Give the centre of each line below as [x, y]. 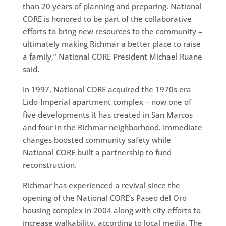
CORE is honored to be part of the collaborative [107, 18]
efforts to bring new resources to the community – [112, 31]
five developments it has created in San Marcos [107, 114]
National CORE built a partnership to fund [97, 152]
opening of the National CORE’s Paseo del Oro [104, 197]
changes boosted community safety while [97, 139]
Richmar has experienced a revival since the [101, 185]
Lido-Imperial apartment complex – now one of [107, 102]
